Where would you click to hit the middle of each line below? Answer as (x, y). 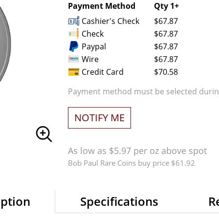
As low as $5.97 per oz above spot (137, 151)
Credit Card (101, 72)
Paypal (93, 46)
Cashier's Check (109, 21)
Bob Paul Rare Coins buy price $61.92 (131, 163)
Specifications (119, 201)
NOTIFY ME (99, 118)
